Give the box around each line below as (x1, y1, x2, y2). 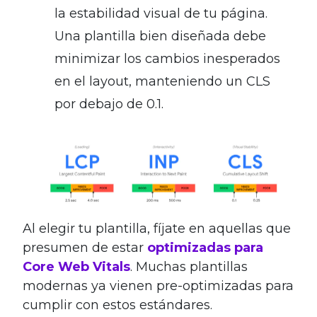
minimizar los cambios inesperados (54, 50, 280, 67)
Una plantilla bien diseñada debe (54, 28, 266, 44)
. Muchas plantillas (130, 259, 248, 275)
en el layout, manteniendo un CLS (54, 73, 270, 89)
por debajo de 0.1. (54, 96, 163, 112)
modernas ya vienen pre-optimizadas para (23, 278, 294, 294)
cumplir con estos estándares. (23, 297, 212, 313)
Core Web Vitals (23, 259, 130, 275)
